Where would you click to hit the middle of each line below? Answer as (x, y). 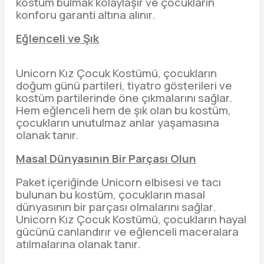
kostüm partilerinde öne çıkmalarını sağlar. (124, 98)
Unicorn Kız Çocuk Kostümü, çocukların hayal (131, 219)
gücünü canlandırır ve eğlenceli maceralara (127, 232)
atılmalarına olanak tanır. (78, 244)
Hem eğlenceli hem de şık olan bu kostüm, (123, 110)
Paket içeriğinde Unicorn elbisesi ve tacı (118, 182)
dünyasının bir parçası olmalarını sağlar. (116, 207)
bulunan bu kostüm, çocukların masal (110, 194)
